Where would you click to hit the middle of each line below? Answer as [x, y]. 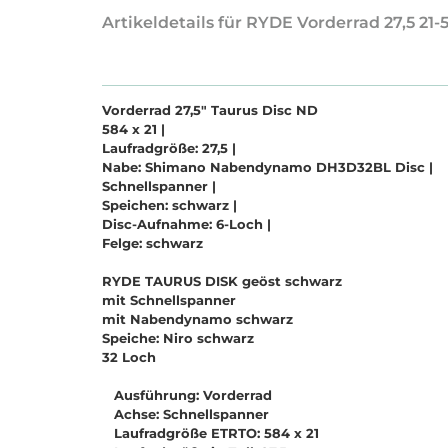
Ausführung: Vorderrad [187, 395]
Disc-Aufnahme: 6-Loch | [186, 224]
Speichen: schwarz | [169, 205]
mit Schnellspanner [169, 300]
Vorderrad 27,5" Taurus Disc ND [210, 110]
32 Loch [129, 357]
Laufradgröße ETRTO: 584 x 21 [210, 433]
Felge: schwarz [156, 243]
